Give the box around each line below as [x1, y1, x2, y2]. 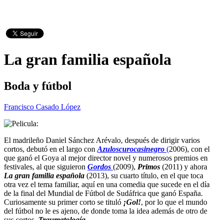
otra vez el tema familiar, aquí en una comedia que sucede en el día [4, 180, 210, 189]
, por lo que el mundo [141, 197, 207, 206]
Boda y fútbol [4, 79, 72, 92]
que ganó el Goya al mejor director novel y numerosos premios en [4, 153, 208, 162]
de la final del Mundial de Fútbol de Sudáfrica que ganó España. [4, 189, 203, 197]
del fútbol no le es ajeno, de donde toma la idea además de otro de [4, 206, 207, 215]
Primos [137, 162, 162, 171]
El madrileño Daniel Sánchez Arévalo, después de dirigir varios [4, 136, 200, 144]
